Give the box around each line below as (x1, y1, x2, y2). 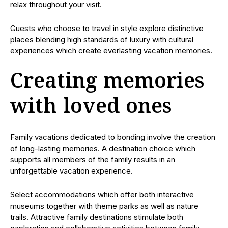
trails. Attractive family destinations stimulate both (10, 212, 183, 222)
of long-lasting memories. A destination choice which (10, 144, 195, 153)
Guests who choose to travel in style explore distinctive (10, 23, 204, 33)
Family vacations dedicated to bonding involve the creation (10, 132, 215, 142)
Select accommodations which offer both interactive (10, 190, 194, 199)
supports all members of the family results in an (10, 155, 175, 164)
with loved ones (10, 93, 172, 122)
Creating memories (10, 67, 205, 97)
